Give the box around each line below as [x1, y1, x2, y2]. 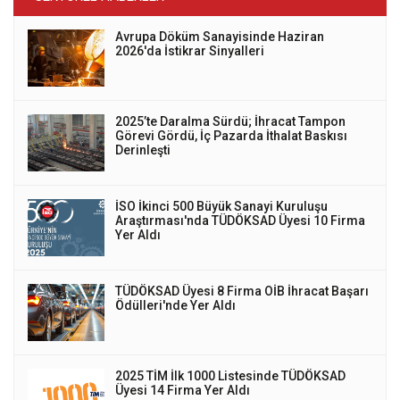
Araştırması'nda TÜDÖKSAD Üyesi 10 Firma [115, 212, 365, 228]
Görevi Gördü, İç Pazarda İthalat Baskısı [115, 128, 347, 143]
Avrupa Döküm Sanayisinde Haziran [115, 29, 324, 44]
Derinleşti [115, 142, 171, 157]
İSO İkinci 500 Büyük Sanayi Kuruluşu [115, 198, 328, 213]
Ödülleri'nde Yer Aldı [115, 297, 236, 312]
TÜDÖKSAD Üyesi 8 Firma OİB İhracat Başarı [115, 283, 369, 298]
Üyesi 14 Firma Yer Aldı [115, 382, 250, 397]
